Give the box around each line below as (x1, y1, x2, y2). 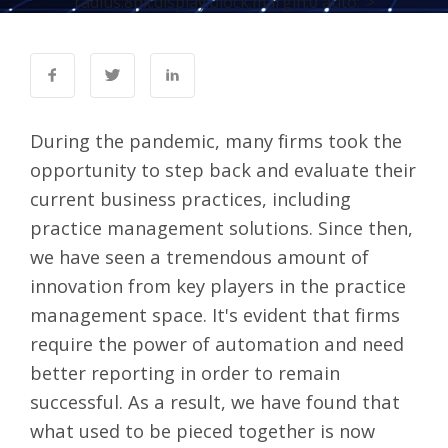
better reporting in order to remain (30, 360, 340, 385)
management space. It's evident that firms (30, 302, 400, 327)
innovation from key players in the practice (30, 273, 406, 298)
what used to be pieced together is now (30, 418, 375, 443)
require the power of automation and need (30, 331, 404, 356)
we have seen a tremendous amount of (30, 244, 369, 269)
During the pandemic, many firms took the (30, 128, 402, 153)
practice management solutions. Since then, (30, 215, 413, 240)
